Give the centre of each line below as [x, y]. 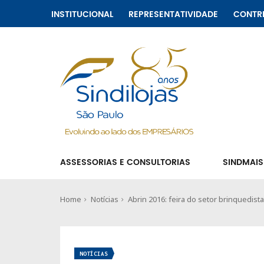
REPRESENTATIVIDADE [173, 14]
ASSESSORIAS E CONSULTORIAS [125, 162]
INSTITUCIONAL [82, 14]
